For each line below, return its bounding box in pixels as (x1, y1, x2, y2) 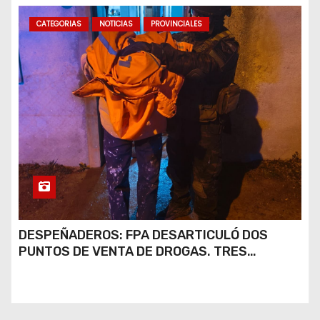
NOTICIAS (99, 19, 133, 30)
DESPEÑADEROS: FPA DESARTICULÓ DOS (19, 227, 268, 244)
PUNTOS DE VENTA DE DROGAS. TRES (19, 244, 247, 260)
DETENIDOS (19, 260, 89, 276)
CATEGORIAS (36, 19, 81, 30)
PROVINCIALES (151, 19, 202, 30)
